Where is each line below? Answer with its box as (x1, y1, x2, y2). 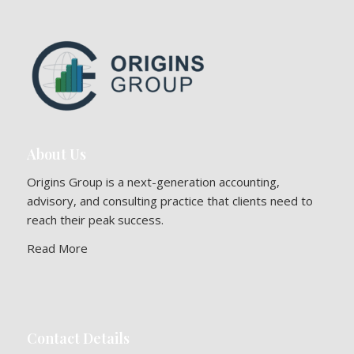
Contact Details (26, 329, 130, 348)
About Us (26, 144, 86, 164)
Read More (26, 240, 88, 257)
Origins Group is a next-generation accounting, (26, 173, 280, 190)
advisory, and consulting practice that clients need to (26, 192, 313, 209)
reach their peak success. (26, 211, 164, 228)
